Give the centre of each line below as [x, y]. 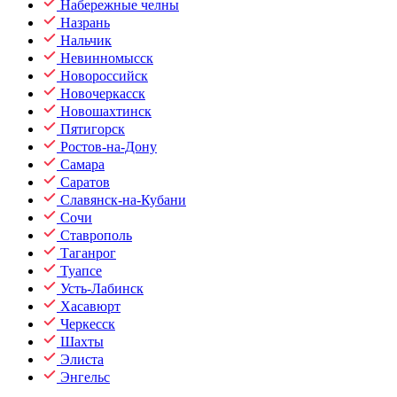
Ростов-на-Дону [109, 147]
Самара [82, 164]
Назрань [85, 23]
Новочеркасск [103, 93]
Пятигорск [93, 129]
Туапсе [81, 271]
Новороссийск [104, 76]
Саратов [85, 182]
